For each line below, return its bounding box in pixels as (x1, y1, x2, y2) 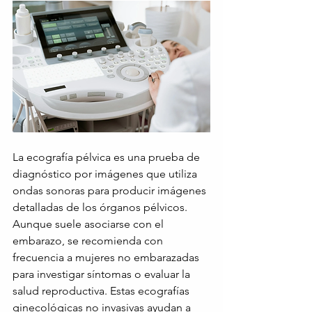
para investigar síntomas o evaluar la (13, 267, 193, 281)
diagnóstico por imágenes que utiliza (13, 167, 200, 181)
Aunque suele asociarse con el (13, 217, 166, 231)
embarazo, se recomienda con (13, 234, 166, 248)
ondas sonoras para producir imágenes (13, 184, 209, 198)
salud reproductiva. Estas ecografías (13, 284, 192, 298)
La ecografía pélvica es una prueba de (13, 150, 203, 164)
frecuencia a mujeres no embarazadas (13, 251, 202, 265)
